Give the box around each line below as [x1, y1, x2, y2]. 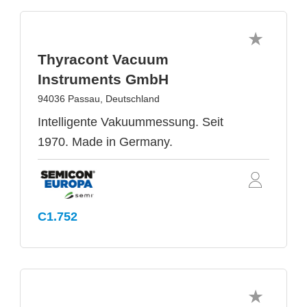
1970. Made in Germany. [38, 134, 173, 149]
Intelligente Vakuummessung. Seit [38, 114, 223, 129]
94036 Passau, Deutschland [38, 93, 160, 104]
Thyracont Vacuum [38, 51, 169, 67]
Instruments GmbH [38, 71, 169, 87]
